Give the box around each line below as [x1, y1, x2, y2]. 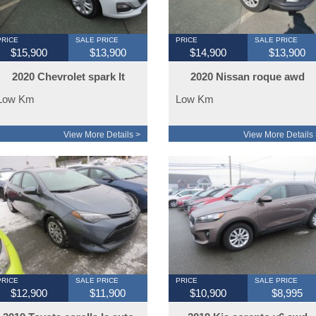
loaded [231, 85, 265, 98]
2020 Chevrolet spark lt [11, 71, 125, 83]
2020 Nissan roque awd [190, 71, 305, 83]
